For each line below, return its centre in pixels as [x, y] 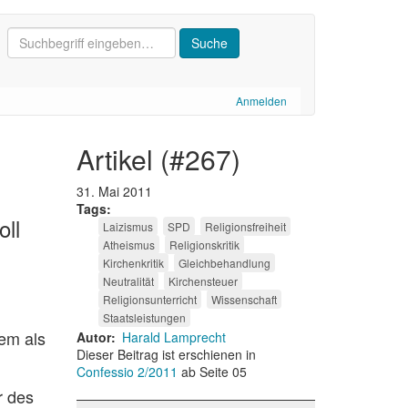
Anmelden [261, 101]
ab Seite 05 [214, 372]
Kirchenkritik [133, 263]
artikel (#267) [167, 159]
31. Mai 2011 [114, 191]
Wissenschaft [244, 299]
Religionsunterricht [149, 299]
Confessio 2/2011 [128, 372]
